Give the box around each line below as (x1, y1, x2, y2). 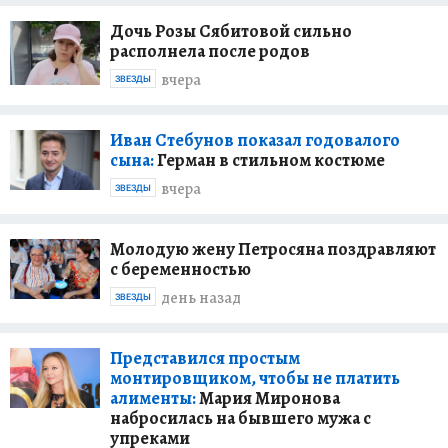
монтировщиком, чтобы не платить (110, 365, 400, 390)
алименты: (110, 385, 196, 410)
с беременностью (110, 256, 251, 281)
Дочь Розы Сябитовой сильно (110, 18, 352, 43)
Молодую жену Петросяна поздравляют (110, 236, 436, 261)
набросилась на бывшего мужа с (110, 405, 371, 430)
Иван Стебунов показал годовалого (110, 127, 400, 152)
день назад (161, 287, 241, 310)
